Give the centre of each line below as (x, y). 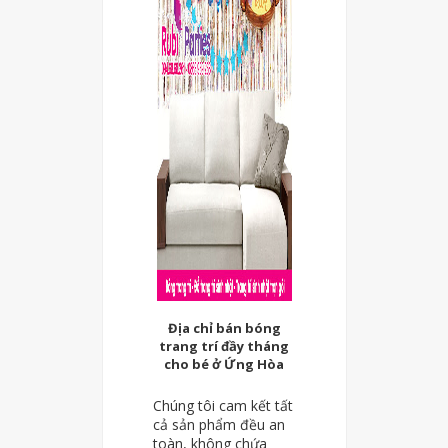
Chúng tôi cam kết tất (222, 406)
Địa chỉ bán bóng (224, 327)
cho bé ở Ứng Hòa (224, 363)
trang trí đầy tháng (224, 345)
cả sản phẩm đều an (218, 425)
